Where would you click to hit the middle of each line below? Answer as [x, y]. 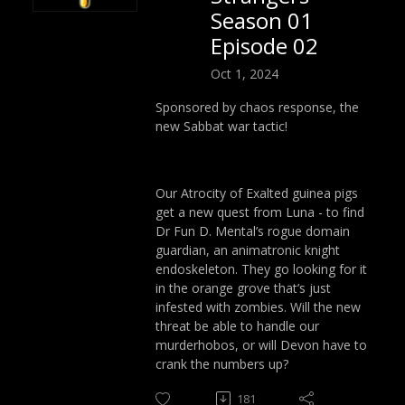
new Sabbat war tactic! [221, 126]
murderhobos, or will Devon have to [261, 344]
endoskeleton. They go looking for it [261, 268]
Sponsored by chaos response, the [257, 107]
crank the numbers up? [222, 363]
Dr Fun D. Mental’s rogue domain [253, 231]
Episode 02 [264, 46]
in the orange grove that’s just [243, 287]
